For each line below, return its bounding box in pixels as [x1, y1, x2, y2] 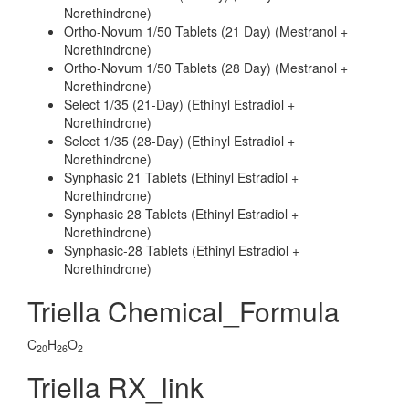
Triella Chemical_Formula [27, 291, 340, 330]
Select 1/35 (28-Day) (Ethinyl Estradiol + [64, 131, 295, 150]
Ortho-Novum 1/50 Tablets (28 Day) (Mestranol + [64, 58, 348, 77]
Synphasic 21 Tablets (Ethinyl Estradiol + [64, 168, 299, 186]
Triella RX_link [27, 367, 204, 406]
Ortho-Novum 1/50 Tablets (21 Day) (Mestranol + [64, 22, 348, 40]
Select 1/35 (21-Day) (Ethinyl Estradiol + [64, 95, 295, 113]
